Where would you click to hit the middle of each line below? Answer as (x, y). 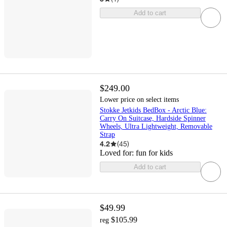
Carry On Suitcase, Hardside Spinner (153, 119)
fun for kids (154, 153)
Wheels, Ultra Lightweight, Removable (156, 127)
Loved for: (118, 153)
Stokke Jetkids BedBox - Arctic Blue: (153, 110)
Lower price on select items (139, 100)
